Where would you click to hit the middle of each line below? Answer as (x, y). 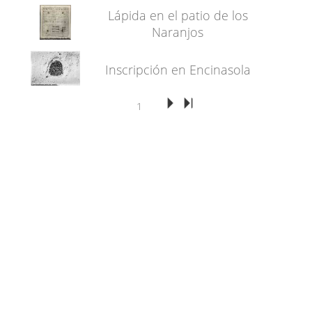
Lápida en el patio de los (178, 15)
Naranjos (178, 32)
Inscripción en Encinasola (178, 70)
